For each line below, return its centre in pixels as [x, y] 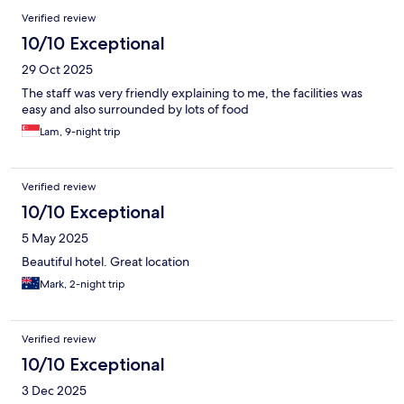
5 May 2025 [55, 239]
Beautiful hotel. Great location [106, 262]
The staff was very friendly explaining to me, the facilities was [192, 93]
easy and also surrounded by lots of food [135, 110]
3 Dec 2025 [54, 391]
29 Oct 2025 [57, 70]
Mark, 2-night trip [83, 285]
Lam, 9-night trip [80, 132]
